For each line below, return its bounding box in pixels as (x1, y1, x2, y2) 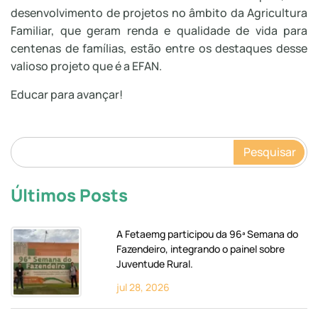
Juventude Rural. (116, 256, 194, 270)
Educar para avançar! (11, 86, 123, 102)
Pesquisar (243, 144, 296, 160)
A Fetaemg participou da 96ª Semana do (116, 226, 299, 241)
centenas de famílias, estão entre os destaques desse (11, 40, 307, 56)
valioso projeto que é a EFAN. (11, 57, 162, 74)
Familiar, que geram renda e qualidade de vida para (11, 22, 307, 38)
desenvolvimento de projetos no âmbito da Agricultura (11, 4, 307, 21)
